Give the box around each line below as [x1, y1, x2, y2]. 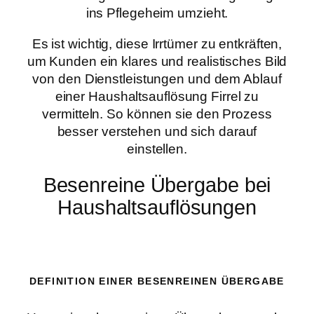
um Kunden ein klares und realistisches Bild [27, 53, 287, 69]
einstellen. [127, 141, 187, 156]
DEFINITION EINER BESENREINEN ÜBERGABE [29, 275, 285, 287]
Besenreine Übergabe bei [43, 174, 271, 197]
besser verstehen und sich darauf [57, 123, 257, 139]
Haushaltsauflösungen [57, 196, 257, 219]
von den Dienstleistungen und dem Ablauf [32, 71, 282, 86]
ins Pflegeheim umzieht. [86, 6, 228, 21]
